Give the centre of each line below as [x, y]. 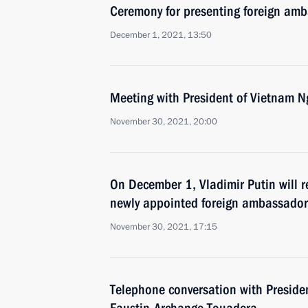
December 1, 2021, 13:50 [161, 35]
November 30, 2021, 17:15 [164, 227]
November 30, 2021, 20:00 [164, 122]
